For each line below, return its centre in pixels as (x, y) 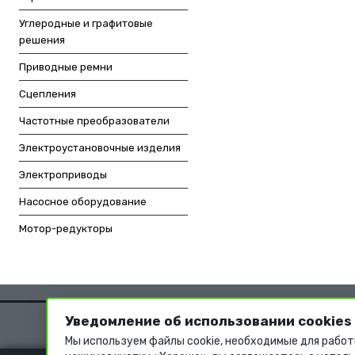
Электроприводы (63, 175)
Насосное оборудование (83, 202)
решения (42, 40)
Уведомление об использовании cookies (208, 321)
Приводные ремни (66, 67)
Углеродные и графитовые (86, 24)
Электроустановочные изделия (100, 148)
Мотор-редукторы (66, 229)
